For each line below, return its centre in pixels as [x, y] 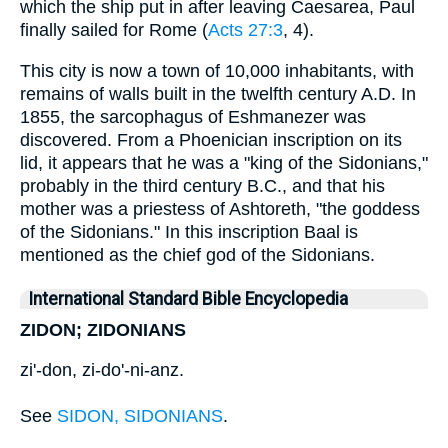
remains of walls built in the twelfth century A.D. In [218, 93]
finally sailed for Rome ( [114, 30]
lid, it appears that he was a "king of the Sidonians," [224, 162]
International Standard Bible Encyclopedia [188, 298]
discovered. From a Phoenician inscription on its [211, 139]
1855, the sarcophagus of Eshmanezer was [193, 116]
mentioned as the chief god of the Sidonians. [197, 254]
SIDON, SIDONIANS [140, 416]
